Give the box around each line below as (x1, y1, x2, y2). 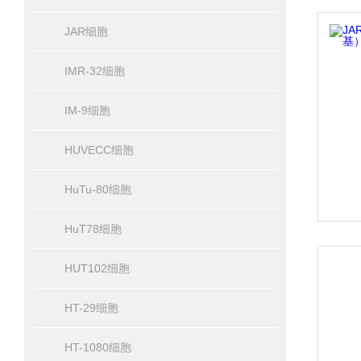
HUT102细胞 (64, 262, 130, 275)
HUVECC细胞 (64, 143, 134, 156)
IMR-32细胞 (64, 64, 125, 77)
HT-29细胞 (64, 301, 118, 314)
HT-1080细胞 (64, 341, 131, 354)
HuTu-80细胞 (64, 183, 131, 196)
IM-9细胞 (64, 104, 110, 117)
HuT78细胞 (64, 222, 122, 235)
